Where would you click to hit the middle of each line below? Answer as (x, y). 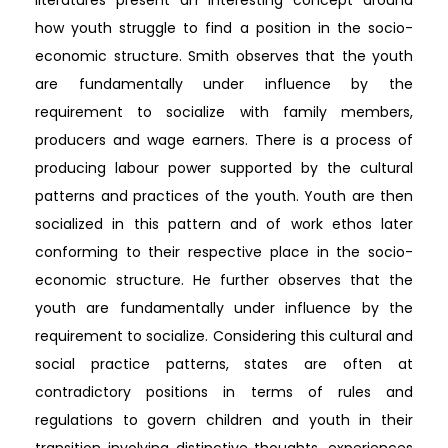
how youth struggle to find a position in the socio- (224, 27)
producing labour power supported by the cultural (224, 167)
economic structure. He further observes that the (224, 279)
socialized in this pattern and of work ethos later (224, 223)
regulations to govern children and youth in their (224, 419)
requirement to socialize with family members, (224, 111)
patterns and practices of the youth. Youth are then (224, 195)
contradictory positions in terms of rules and (224, 391)
